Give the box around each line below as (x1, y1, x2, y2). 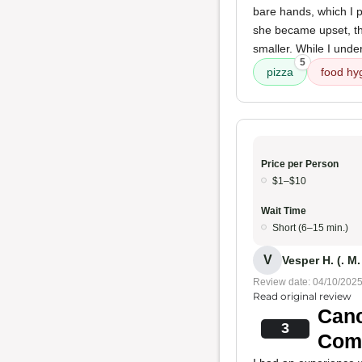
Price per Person (261, 158, 339, 170)
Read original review (253, 290, 351, 302)
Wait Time (261, 205, 306, 217)
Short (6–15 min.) (272, 222, 348, 234)
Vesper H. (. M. (282, 253, 360, 267)
